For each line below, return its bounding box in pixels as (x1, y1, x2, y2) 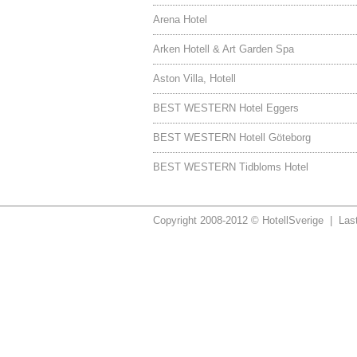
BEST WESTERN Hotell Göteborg (153, 131, 311, 143)
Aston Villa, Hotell (153, 73, 236, 84)
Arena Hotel (153, 14, 207, 25)
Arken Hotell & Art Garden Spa (153, 43, 294, 55)
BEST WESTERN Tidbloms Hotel (153, 161, 308, 173)
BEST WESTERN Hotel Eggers (153, 102, 299, 114)
